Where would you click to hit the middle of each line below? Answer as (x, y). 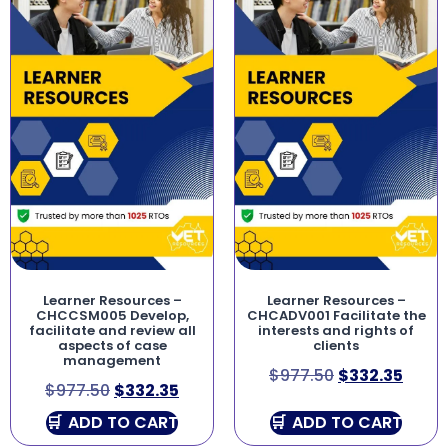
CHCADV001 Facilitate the (336, 315)
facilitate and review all (112, 330)
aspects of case (112, 345)
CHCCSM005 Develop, (112, 315)
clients (336, 345)
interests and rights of (336, 330)
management (112, 360)
